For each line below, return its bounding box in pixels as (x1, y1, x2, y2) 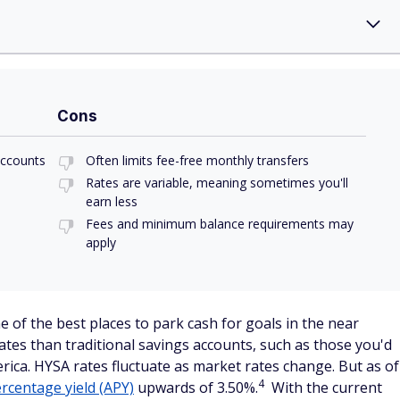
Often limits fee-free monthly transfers (86, 152, 309, 169)
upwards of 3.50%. (134, 378, 258, 397)
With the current (268, 378, 382, 397)
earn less (86, 193, 137, 210)
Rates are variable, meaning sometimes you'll (86, 174, 348, 191)
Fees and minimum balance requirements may (86, 215, 354, 232)
